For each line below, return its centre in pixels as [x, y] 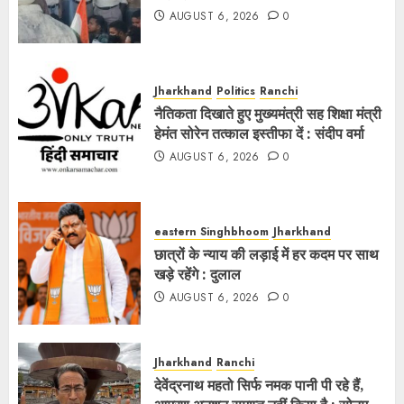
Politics [236, 91]
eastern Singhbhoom [211, 232]
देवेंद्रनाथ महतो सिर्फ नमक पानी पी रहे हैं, [259, 385]
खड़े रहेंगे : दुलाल [197, 274]
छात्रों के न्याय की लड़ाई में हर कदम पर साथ [266, 254]
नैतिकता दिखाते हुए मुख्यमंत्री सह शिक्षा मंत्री [268, 114]
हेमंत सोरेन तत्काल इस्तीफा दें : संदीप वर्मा [259, 133]
